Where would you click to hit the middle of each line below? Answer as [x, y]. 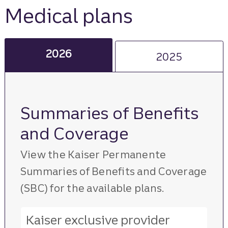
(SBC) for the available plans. [92, 188]
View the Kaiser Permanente [93, 154]
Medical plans [69, 16]
